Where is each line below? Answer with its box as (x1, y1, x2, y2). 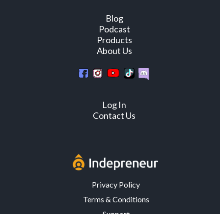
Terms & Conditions (82, 194, 149, 204)
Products (96, 34, 132, 45)
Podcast (98, 24, 130, 34)
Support (102, 209, 130, 219)
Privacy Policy (92, 180, 140, 190)
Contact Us (93, 110, 136, 121)
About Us (96, 45, 132, 56)
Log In (102, 99, 127, 110)
